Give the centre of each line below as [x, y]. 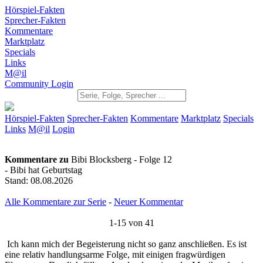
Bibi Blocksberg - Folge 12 [120, 161]
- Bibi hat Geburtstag [43, 171]
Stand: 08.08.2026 [39, 182]
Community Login [39, 84]
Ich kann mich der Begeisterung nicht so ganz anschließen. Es [130, 247]
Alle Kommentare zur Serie [55, 203]
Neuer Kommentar [149, 203]
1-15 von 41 [53, 225]
